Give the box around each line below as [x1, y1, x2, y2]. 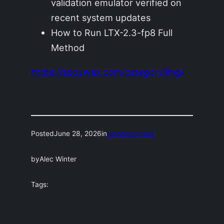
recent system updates [51, 11, 151, 23]
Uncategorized [107, 129, 155, 138]
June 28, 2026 [54, 129, 102, 138]
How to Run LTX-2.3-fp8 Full [51, 26, 173, 38]
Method [51, 41, 85, 53]
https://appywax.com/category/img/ [31, 65, 184, 77]
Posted [31, 129, 54, 138]
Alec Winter [39, 155, 77, 163]
